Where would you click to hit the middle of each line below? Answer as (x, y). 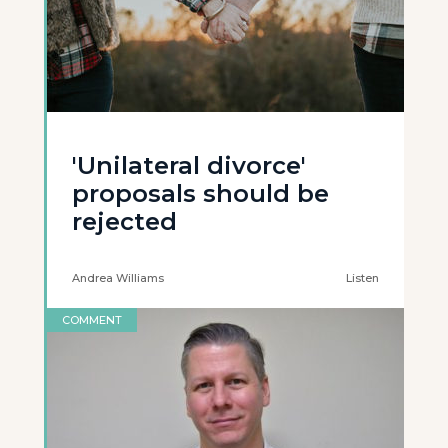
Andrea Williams (118, 278)
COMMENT (92, 320)
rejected (124, 221)
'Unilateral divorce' (189, 165)
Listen (362, 278)
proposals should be (200, 193)
